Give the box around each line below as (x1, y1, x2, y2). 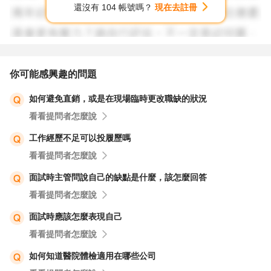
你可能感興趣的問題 (10, 69, 97, 79)
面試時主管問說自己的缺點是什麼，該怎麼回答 (29, 172, 207, 182)
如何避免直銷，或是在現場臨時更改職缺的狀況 (29, 94, 207, 103)
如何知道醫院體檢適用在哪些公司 (29, 251, 156, 261)
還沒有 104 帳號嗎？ (74, 2, 155, 12)
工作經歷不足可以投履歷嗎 (29, 133, 131, 143)
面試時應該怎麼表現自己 (29, 212, 122, 221)
